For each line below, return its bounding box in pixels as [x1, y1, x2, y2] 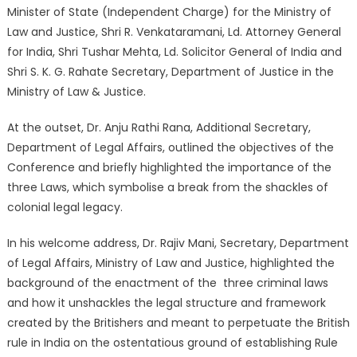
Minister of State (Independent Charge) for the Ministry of [6, 4, 331, 20]
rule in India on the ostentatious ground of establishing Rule [6, 335, 338, 351]
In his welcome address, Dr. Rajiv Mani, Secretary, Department [6, 235, 349, 251]
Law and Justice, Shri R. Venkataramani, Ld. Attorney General [6, 24, 341, 40]
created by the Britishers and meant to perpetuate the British [6, 315, 350, 331]
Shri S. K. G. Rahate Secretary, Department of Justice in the [6, 64, 334, 80]
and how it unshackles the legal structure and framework [6, 295, 326, 311]
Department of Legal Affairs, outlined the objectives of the [6, 139, 334, 155]
